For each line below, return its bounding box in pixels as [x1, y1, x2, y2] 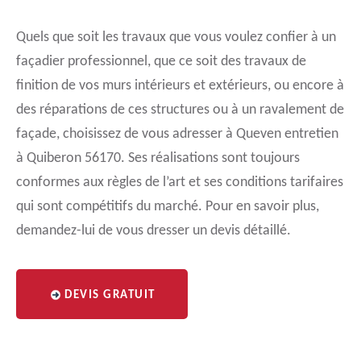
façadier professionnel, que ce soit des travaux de [16, 54, 306, 69]
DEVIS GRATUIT [64, 289, 156, 301]
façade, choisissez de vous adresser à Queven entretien [16, 127, 338, 142]
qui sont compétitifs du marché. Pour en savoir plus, [16, 199, 319, 214]
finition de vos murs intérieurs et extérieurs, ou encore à [16, 78, 344, 93]
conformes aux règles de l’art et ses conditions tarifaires [16, 175, 343, 190]
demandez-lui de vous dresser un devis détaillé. [16, 223, 291, 239]
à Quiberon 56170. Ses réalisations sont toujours [16, 151, 300, 166]
